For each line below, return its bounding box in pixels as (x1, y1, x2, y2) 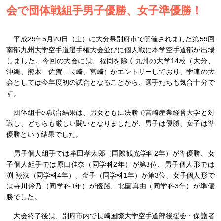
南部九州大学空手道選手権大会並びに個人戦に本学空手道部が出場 (6, 46, 215, 54)
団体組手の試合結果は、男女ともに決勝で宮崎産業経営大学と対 (6, 108, 215, 116)
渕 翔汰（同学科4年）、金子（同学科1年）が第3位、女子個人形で (6, 171, 215, 179)
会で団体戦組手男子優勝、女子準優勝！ (6, 4, 203, 17)
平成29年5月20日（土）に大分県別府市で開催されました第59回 (6, 35, 215, 43)
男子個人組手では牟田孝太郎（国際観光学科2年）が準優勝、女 (6, 149, 215, 157)
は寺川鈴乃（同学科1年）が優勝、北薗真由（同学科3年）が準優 (6, 182, 215, 190)
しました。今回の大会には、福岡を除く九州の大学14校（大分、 (6, 57, 215, 65)
